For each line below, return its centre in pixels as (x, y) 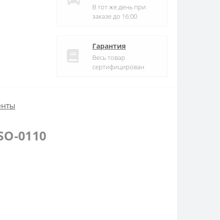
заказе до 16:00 (115, 16)
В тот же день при (119, 7)
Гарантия (109, 46)
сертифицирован (118, 67)
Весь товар (109, 57)
